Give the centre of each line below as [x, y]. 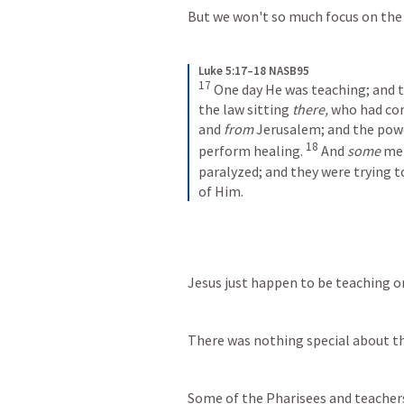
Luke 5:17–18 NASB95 [254, 71]
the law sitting [245, 110]
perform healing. [251, 151]
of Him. [221, 191]
